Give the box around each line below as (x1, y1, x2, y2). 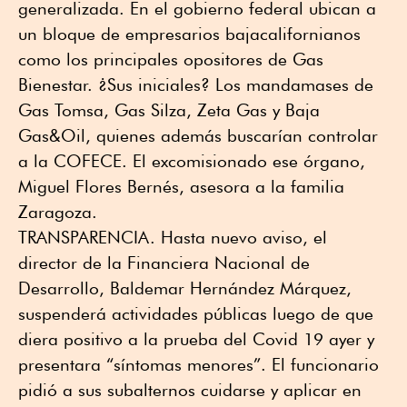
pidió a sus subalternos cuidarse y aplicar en (18, 379, 362, 400)
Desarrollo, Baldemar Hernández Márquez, (18, 277, 352, 298)
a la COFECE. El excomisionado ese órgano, (18, 150, 365, 171)
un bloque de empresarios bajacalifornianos (18, 23, 361, 44)
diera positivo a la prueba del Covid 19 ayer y (18, 328, 374, 349)
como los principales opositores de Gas (18, 48, 323, 69)
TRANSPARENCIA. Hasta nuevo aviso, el (18, 226, 327, 247)
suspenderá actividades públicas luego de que (18, 303, 373, 323)
